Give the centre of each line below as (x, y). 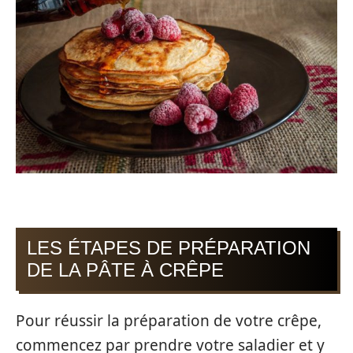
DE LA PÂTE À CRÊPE (125, 270)
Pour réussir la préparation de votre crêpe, (169, 320)
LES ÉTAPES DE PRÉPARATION (169, 248)
